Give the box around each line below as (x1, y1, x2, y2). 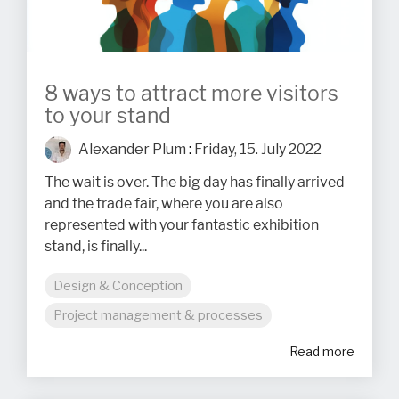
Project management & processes (53, 306, 263, 323)
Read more (289, 343, 354, 359)
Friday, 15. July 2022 (194, 140, 322, 158)
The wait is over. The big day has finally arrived (45, 173, 345, 191)
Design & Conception (53, 277, 183, 294)
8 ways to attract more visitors (45, 80, 338, 107)
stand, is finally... (45, 237, 147, 256)
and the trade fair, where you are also (45, 194, 283, 213)
